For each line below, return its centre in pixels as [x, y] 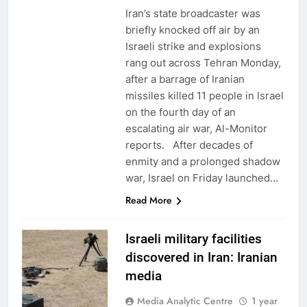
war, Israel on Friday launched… [201, 177]
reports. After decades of [189, 145]
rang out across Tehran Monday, [203, 62]
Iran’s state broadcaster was [193, 13]
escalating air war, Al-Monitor [196, 128]
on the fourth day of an [180, 112]
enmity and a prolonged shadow [202, 161]
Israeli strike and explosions [193, 46]
